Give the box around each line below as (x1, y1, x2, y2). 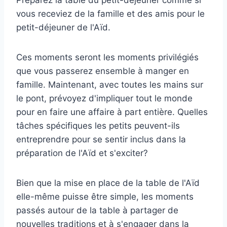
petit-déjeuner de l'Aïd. (16, 22, 110, 32)
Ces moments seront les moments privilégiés (16, 52, 199, 62)
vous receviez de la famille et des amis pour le (16, 8, 205, 19)
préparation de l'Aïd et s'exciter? (16, 147, 148, 158)
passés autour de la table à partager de (16, 205, 178, 215)
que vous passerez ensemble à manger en (16, 65, 189, 76)
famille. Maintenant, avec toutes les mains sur (16, 79, 203, 90)
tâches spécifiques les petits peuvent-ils (16, 120, 180, 131)
